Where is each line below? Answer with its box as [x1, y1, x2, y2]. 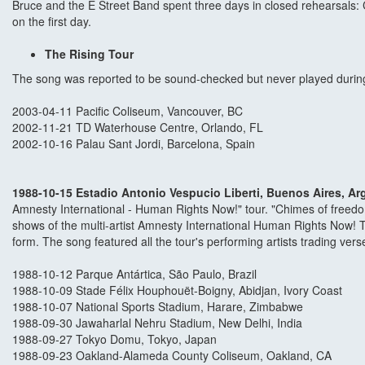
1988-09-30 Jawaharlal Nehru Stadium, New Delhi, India [12, 314, 302, 332]
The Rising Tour [45, 46, 134, 63]
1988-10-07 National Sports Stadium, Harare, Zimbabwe [12, 298, 303, 315]
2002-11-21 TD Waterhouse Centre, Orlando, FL [12, 119, 266, 136]
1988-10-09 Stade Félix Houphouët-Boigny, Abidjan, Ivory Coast [12, 282, 342, 299]
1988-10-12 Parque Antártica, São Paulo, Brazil [12, 266, 257, 283]
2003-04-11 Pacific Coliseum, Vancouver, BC [12, 103, 246, 120]
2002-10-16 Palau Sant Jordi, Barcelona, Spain [12, 135, 255, 152]
